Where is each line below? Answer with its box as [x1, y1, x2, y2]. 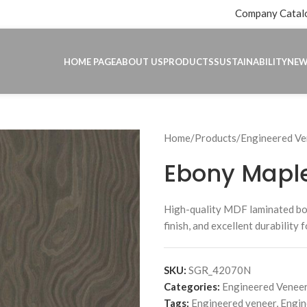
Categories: [164, 280, 220, 293]
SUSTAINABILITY [214, 56, 287, 67]
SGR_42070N [188, 264, 251, 276]
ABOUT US [116, 56, 163, 67]
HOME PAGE [64, 56, 116, 67]
